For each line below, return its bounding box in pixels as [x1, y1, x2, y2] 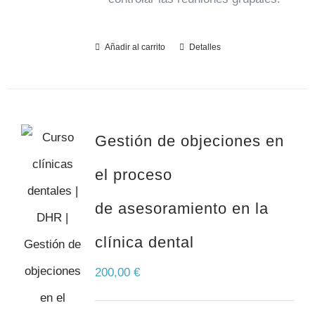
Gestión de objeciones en [94, 132, 284, 150]
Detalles [188, 42, 221, 52]
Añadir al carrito [104, 42, 165, 52]
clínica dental [94, 233, 194, 251]
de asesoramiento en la [94, 200, 269, 217]
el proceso [94, 166, 172, 184]
